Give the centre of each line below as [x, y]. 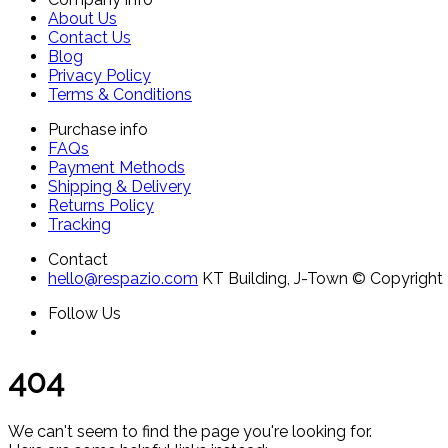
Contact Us [89, 37]
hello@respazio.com [123, 278]
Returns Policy [101, 205]
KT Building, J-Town [275, 278]
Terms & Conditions [120, 94]
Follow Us [84, 313]
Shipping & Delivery [119, 186]
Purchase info [98, 129]
